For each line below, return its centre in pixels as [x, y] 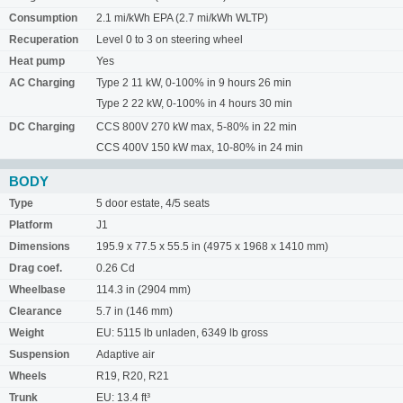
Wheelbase [37, 290]
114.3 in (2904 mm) [143, 290]
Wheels [28, 376]
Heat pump [37, 61]
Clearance [36, 311]
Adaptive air [125, 354]
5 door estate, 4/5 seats [153, 203]
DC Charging [42, 127]
